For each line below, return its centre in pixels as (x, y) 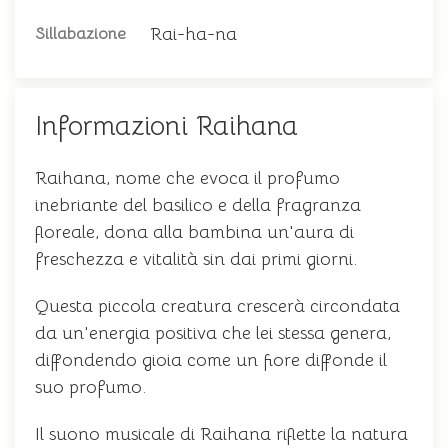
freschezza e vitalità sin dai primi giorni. (196, 259)
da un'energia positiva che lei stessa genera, (213, 333)
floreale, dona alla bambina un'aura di (194, 232)
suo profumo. (90, 387)
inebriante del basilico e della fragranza (198, 205)
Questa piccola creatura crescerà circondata (217, 306)
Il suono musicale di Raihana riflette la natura (221, 434)
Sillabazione (80, 34)
